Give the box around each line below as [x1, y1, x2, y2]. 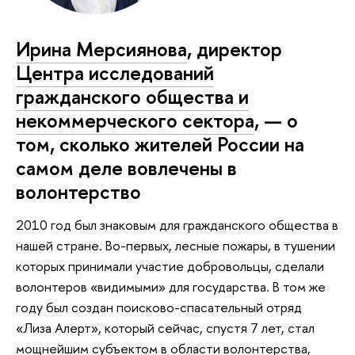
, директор [187, 36, 282, 63]
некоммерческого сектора [16, 107, 254, 135]
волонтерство [16, 178, 141, 206]
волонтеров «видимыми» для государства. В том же [16, 277, 326, 296]
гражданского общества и [16, 83, 249, 111]
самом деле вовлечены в [16, 155, 237, 182]
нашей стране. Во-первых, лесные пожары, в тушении [16, 235, 335, 254]
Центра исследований [16, 59, 214, 87]
